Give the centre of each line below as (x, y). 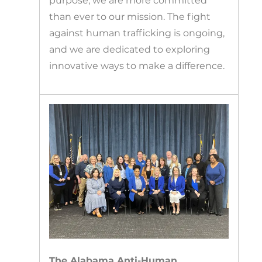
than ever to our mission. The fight (130, 17)
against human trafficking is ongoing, (137, 33)
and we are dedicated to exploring (130, 50)
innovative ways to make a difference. (137, 66)
